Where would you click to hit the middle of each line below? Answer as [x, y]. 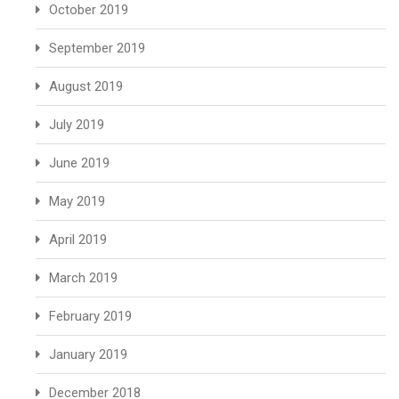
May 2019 [77, 201]
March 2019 [83, 278]
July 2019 [77, 125]
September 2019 [97, 48]
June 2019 [79, 163]
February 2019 [90, 316]
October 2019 [89, 10]
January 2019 [88, 354]
